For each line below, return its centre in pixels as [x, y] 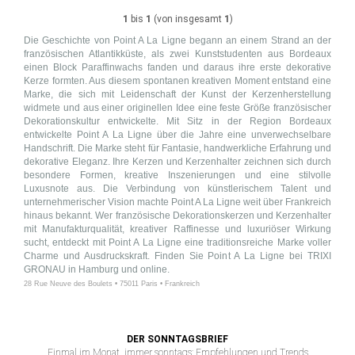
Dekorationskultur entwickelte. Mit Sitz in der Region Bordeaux [177, 121]
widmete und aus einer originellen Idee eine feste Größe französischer [177, 108]
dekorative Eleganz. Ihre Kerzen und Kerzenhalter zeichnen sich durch [177, 162]
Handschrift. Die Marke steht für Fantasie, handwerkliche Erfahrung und [177, 148]
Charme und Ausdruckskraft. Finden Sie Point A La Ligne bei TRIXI [177, 256]
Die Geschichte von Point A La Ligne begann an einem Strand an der [177, 40]
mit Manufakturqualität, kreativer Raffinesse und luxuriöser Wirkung [177, 229]
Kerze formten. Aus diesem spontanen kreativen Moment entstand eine [177, 81]
